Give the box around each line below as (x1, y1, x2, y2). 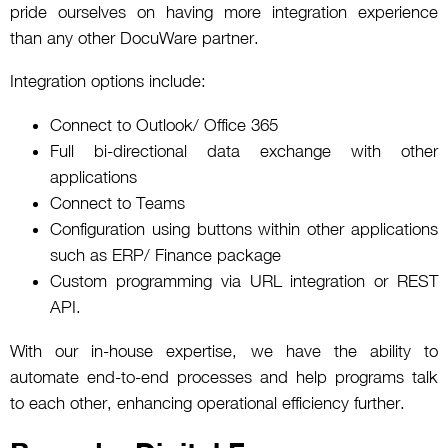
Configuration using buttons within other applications (50, 218, 438, 239)
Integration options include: (10, 70, 206, 91)
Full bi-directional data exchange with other (50, 140, 438, 161)
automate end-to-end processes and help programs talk (10, 366, 438, 387)
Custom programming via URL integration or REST (50, 270, 438, 291)
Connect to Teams (50, 192, 185, 213)
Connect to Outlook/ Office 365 (50, 114, 278, 135)
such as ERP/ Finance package (50, 244, 281, 265)
